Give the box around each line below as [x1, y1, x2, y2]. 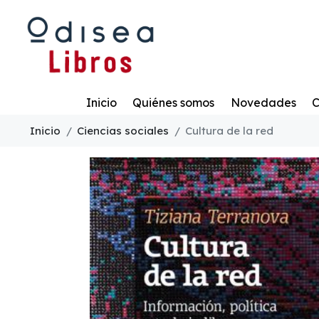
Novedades [230, 95, 296, 110]
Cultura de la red [185, 123, 273, 137]
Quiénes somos [132, 95, 214, 110]
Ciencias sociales [77, 123, 169, 137]
